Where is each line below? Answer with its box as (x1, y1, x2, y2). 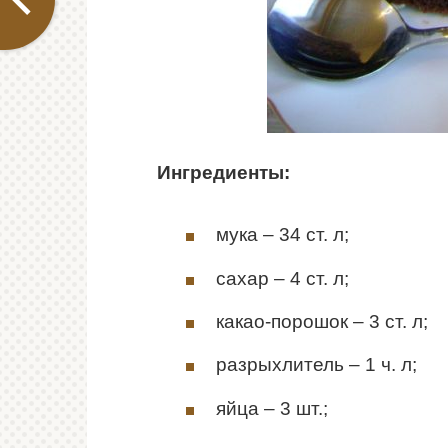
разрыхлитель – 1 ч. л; (216, 354, 417, 376)
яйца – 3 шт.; (216, 397, 328, 419)
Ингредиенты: (157, 162, 290, 184)
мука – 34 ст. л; (216, 224, 349, 246)
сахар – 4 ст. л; (216, 267, 349, 289)
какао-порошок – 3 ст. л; (216, 311, 428, 332)
